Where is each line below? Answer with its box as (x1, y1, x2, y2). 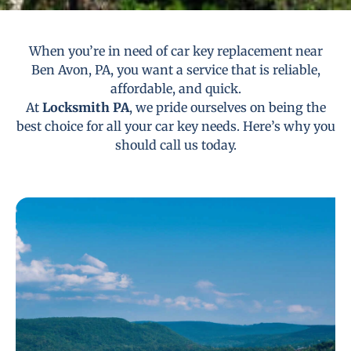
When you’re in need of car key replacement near (28, 43, 323, 60)
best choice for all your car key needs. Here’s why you (16, 118, 335, 135)
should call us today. (114, 137, 237, 154)
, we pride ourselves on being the (128, 100, 326, 116)
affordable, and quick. (110, 81, 241, 97)
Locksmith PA (42, 100, 129, 116)
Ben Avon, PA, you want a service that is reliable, (31, 62, 320, 78)
